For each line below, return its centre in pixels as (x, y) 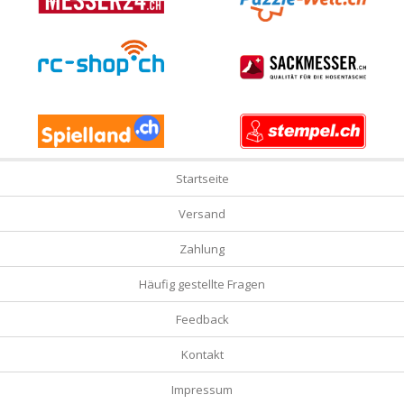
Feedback (202, 320)
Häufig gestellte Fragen (202, 285)
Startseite (202, 179)
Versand (202, 214)
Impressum (202, 390)
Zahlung (202, 249)
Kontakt (202, 355)
